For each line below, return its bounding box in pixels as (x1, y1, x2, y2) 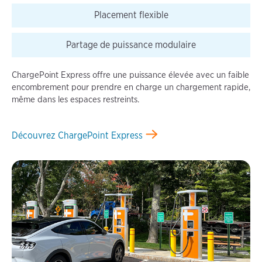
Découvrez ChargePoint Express (11, 129, 143, 141)
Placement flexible (94, 9, 168, 21)
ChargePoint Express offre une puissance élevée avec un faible (11, 69, 249, 80)
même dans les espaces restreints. (11, 94, 139, 105)
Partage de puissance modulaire (66, 39, 196, 51)
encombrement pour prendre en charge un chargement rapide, (11, 81, 250, 92)
